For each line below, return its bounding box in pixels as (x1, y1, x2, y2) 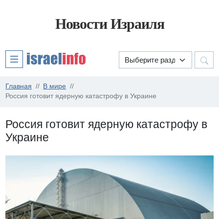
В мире (43, 83, 66, 90)
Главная (5, 83, 32, 90)
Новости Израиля (55, 16, 164, 32)
